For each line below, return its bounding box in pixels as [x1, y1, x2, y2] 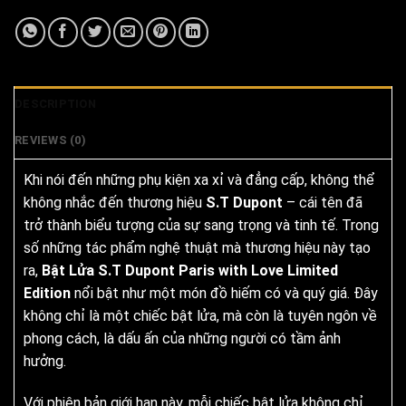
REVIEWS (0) [14, 133, 86, 148]
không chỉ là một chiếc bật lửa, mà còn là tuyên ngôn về [24, 307, 377, 325]
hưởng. [24, 353, 66, 371]
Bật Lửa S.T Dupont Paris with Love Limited [42, 262, 338, 280]
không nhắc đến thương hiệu [24, 194, 206, 212]
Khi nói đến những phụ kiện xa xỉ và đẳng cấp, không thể [24, 171, 374, 189]
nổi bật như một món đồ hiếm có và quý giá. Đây [71, 285, 378, 303]
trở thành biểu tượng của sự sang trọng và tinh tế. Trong [24, 217, 379, 235]
